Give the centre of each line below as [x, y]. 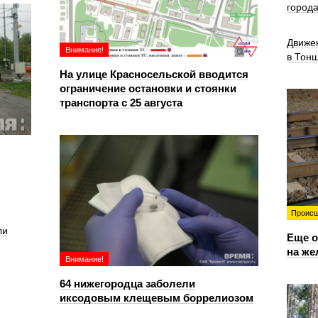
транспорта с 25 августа [121, 103]
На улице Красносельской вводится [154, 74]
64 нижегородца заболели [127, 284]
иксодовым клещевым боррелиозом [157, 298]
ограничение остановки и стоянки [148, 88]
